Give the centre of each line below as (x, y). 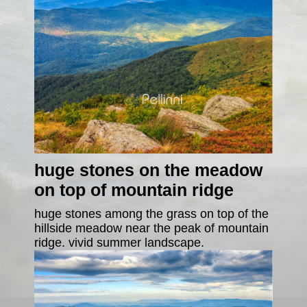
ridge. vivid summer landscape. (119, 242)
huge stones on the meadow (148, 170)
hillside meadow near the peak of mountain (151, 228)
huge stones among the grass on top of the (151, 213)
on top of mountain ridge (134, 190)
